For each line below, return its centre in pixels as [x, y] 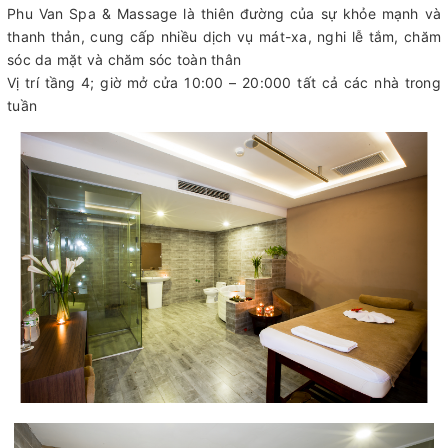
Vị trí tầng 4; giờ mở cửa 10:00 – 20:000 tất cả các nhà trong [224, 82]
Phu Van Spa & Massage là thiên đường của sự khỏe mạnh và [224, 13]
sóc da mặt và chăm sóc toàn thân [124, 59]
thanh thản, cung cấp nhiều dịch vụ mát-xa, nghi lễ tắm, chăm [224, 36]
